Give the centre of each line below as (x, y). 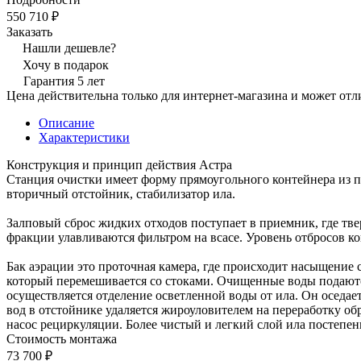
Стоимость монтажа (62, 338)
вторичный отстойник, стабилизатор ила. (121, 193)
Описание (66, 122)
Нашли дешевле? (69, 48)
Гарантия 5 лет (64, 81)
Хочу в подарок (66, 64)
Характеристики (84, 137)
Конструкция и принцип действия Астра (119, 164)
